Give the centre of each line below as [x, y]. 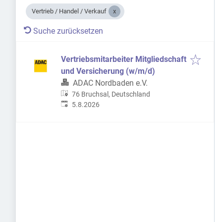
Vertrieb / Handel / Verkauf [69, 11]
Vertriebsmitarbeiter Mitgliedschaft [124, 59]
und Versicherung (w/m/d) [108, 71]
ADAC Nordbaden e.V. [110, 83]
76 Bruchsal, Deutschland [111, 94]
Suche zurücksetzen [68, 31]
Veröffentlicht [82, 104]
